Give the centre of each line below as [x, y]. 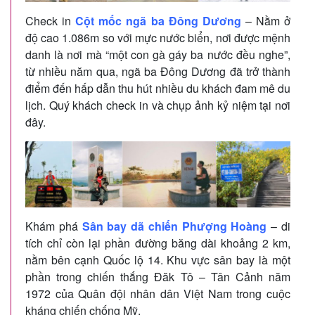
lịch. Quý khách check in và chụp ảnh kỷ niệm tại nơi [158, 105]
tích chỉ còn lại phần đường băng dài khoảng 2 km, [158, 243]
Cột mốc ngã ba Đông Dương [158, 20]
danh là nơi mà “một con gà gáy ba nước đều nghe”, [158, 54]
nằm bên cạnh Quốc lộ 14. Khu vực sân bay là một [158, 259]
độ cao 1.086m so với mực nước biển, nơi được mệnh [158, 37]
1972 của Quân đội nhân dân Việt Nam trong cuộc [158, 293]
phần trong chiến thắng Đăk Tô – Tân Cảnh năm [158, 276]
